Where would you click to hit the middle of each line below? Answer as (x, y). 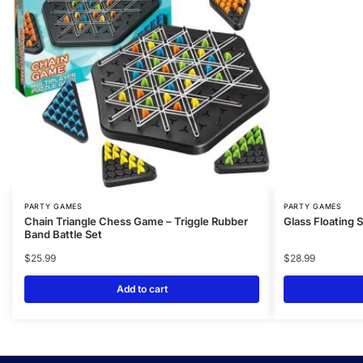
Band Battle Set (63, 235)
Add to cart (142, 289)
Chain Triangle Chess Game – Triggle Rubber (136, 222)
